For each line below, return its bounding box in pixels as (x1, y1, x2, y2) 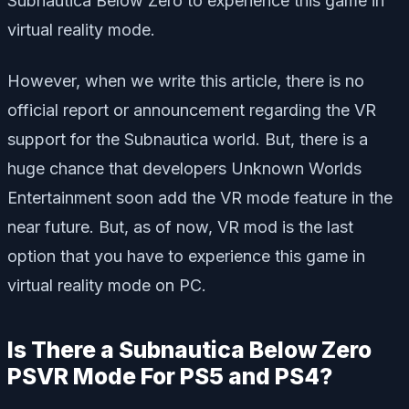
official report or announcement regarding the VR (7, 100, 376, 121)
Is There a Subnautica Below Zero (7, 336, 372, 364)
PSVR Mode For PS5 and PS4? (7, 362, 332, 391)
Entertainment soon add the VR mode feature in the (7, 188, 393, 208)
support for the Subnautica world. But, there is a (7, 130, 368, 150)
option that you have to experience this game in (7, 246, 365, 267)
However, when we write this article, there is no (7, 71, 364, 91)
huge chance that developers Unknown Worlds (7, 159, 362, 179)
